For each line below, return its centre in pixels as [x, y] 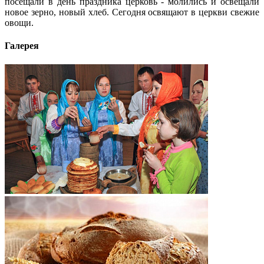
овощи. [19, 23]
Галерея [22, 46]
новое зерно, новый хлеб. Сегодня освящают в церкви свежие [132, 12]
